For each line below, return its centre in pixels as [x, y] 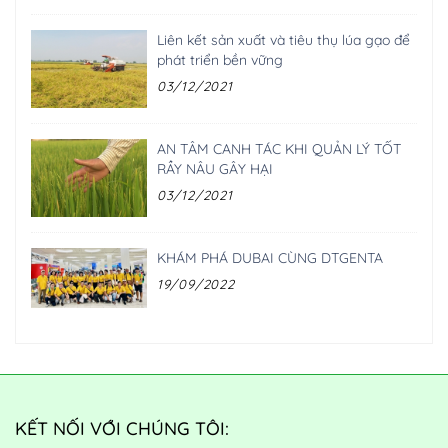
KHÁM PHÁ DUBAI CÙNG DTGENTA [269, 258]
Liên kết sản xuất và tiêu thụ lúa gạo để [283, 39]
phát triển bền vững [219, 59]
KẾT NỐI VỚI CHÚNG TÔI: [122, 429]
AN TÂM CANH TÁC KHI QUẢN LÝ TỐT [278, 148]
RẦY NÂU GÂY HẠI [214, 168]
